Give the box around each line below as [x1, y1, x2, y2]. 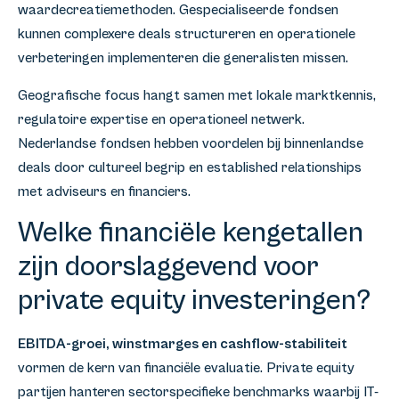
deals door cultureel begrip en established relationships [18, 159, 362, 175]
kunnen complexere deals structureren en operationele [18, 26, 355, 43]
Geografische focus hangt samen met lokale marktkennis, [18, 86, 376, 103]
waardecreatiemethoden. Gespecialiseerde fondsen [18, 2, 338, 19]
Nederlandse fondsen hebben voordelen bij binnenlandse [18, 134, 363, 151]
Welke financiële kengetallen [18, 216, 363, 250]
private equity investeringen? [18, 284, 370, 318]
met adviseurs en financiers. [18, 183, 191, 199]
